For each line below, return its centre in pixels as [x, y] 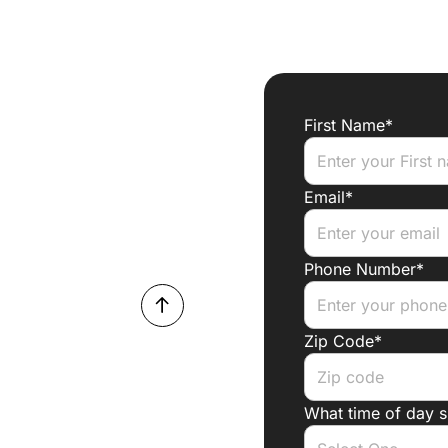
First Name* [348, 125]
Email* [328, 197]
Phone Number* [364, 269]
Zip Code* [343, 341]
